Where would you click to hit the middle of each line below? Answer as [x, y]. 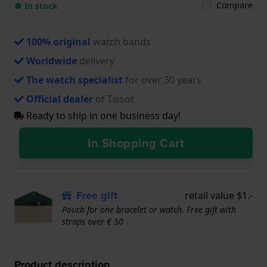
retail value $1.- [219, 195]
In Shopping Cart [136, 142]
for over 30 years [162, 80]
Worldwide [52, 60]
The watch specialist [74, 80]
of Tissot [114, 99]
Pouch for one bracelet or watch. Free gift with [149, 209]
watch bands [121, 41]
